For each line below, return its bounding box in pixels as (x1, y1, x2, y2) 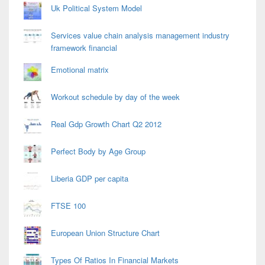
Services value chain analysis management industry (51, 30, 230, 41)
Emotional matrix (51, 64, 109, 76)
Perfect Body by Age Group (51, 146, 146, 157)
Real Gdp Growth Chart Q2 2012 (51, 118, 161, 130)
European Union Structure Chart (51, 227, 160, 239)
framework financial (51, 42, 117, 54)
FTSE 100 (51, 200, 86, 212)
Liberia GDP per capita (51, 173, 128, 185)
